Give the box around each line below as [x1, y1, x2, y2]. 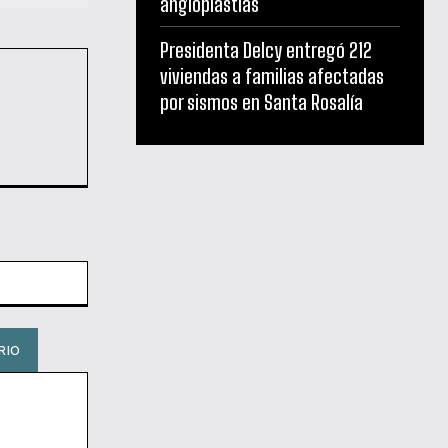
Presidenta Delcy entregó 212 [160, 37, 372, 62]
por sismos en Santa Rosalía [160, 89, 363, 114]
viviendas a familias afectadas [160, 63, 384, 88]
